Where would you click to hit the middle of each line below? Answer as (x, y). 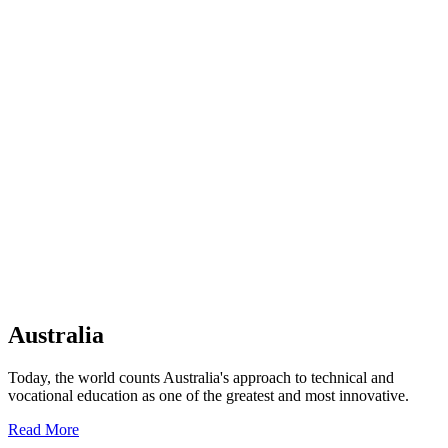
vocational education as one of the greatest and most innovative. (208, 396)
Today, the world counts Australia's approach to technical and (201, 378)
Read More (43, 430)
